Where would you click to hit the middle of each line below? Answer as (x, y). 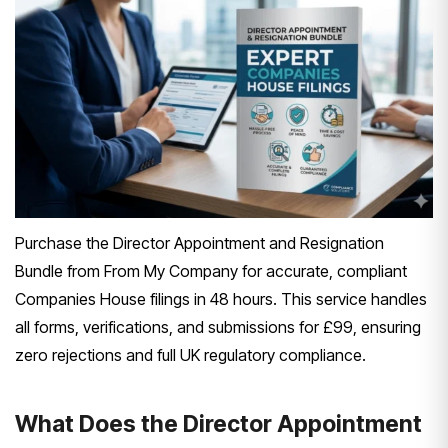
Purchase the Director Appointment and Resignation (199, 242)
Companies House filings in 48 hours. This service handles (221, 298)
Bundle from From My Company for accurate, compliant (211, 270)
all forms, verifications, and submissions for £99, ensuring (218, 326)
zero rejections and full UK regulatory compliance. (190, 354)
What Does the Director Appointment (218, 423)
